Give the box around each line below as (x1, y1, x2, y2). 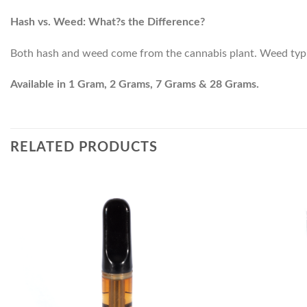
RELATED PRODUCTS (10, 140, 158, 155)
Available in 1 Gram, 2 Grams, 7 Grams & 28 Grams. (10, 79, 259, 90)
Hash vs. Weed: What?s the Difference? (10, 16, 205, 27)
